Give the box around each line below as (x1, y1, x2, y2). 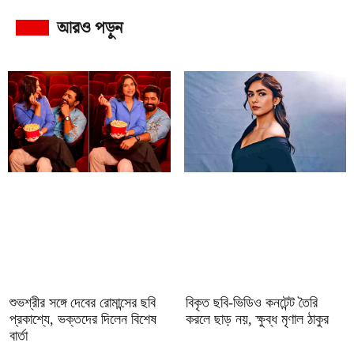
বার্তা (9, 327, 28, 344)
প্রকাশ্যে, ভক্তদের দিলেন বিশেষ (9, 311, 156, 327)
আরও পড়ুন (56, 18, 122, 36)
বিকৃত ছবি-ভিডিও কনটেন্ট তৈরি (185, 294, 318, 311)
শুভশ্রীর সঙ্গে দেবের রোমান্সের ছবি (9, 294, 156, 311)
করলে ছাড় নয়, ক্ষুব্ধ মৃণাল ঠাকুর (185, 311, 329, 327)
